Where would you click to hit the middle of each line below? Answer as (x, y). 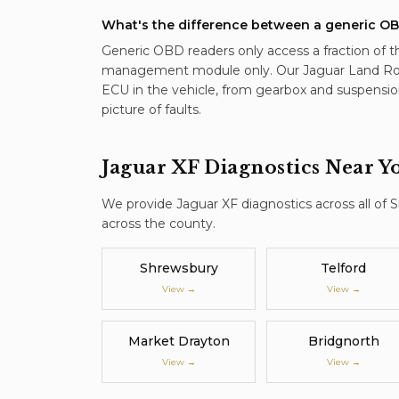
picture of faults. (151, 110)
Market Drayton (179, 341)
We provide (139, 204)
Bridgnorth (343, 341)
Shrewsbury (179, 268)
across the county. (159, 224)
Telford (343, 268)
